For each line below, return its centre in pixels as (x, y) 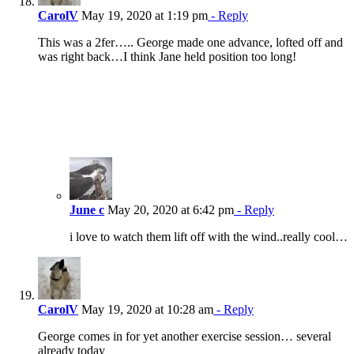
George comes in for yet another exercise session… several (185, 337)
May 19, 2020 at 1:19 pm (143, 16)
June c (87, 210)
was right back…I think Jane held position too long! (167, 57)
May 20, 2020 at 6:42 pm (169, 210)
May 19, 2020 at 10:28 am (146, 310)
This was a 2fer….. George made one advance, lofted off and (190, 43)
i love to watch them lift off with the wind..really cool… (209, 237)
